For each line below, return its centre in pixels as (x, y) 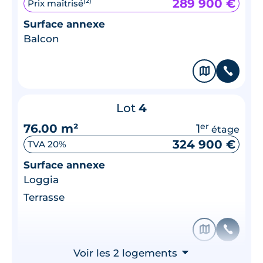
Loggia (41, 179)
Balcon (41, 38)
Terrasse (44, 197)
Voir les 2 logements (127, 253)
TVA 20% (47, 144)
